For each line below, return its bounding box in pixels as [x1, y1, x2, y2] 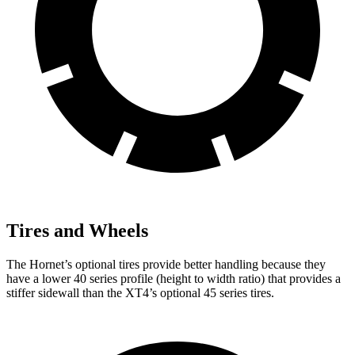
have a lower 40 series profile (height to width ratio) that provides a [6, 271, 341, 285]
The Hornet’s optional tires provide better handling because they [6, 257, 326, 271]
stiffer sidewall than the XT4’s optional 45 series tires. [6, 285, 274, 300]
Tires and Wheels [6, 219, 148, 241]
